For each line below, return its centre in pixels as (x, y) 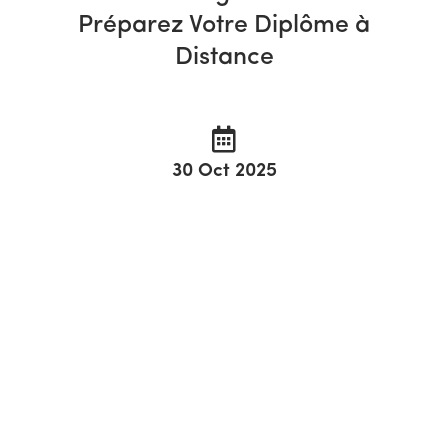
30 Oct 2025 (224, 171)
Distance (224, 57)
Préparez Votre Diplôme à (224, 25)
